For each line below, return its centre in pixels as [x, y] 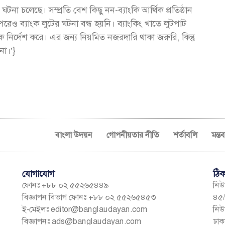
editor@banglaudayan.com [99, 209]
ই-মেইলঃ [36, 209]
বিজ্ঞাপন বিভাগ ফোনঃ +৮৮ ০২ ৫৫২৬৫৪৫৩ [90, 197]
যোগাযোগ [38, 174]
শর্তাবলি [186, 135]
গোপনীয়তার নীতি [133, 135]
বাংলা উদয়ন [74, 135]
